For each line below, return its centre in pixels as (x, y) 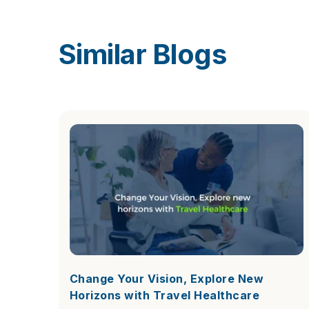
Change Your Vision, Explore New (166, 278)
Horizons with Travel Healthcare (164, 295)
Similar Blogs (142, 54)
